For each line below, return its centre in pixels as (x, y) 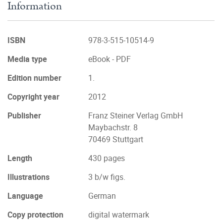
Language (25, 196)
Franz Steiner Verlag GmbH (136, 115)
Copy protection (35, 215)
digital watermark (119, 215)
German (102, 196)
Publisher (24, 115)
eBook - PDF (110, 59)
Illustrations (28, 177)
